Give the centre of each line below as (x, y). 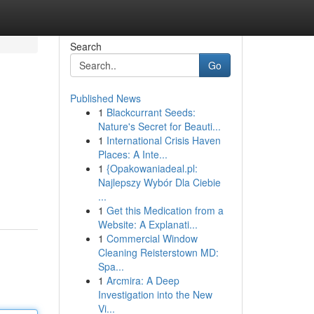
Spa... (111, 266)
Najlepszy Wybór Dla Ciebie (159, 182)
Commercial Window (152, 238)
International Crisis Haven (163, 140)
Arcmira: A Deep (143, 280)
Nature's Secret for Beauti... (159, 126)
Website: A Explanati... (148, 224)
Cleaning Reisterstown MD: (158, 252)
